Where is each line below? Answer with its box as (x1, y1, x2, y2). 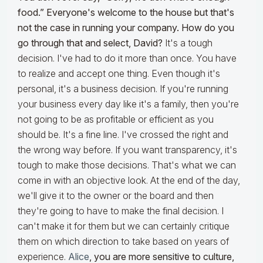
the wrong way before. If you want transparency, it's (18, 144, 237, 156)
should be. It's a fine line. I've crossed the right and (18, 129, 228, 141)
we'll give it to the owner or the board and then (18, 190, 214, 202)
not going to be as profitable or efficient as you (18, 113, 214, 126)
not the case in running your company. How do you (18, 22, 234, 34)
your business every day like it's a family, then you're (18, 98, 239, 110)
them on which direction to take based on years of (18, 235, 229, 248)
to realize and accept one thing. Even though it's (18, 68, 220, 80)
